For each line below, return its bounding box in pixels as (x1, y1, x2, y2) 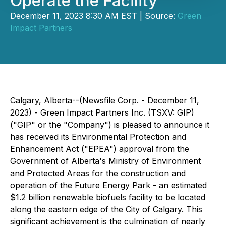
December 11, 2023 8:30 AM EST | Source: (10, 11, 178, 21)
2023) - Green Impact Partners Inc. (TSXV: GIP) (10, 107, 194, 118)
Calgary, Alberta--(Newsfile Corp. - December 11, (10, 95, 199, 105)
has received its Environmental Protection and (10, 132, 186, 142)
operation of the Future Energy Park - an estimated (10, 180, 207, 190)
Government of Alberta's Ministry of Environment (10, 156, 201, 166)
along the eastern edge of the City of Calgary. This (10, 204, 202, 214)
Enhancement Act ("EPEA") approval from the (10, 144, 189, 154)
